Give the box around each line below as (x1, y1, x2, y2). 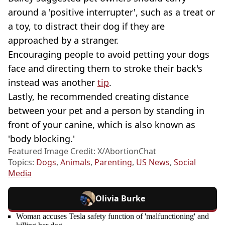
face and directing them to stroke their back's (8, 62, 202, 75)
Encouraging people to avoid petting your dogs (8, 48, 209, 61)
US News (136, 157, 170, 168)
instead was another (8, 76, 97, 89)
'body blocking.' (8, 133, 75, 145)
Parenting (94, 157, 132, 168)
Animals (60, 157, 90, 168)
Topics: (8, 157, 36, 168)
